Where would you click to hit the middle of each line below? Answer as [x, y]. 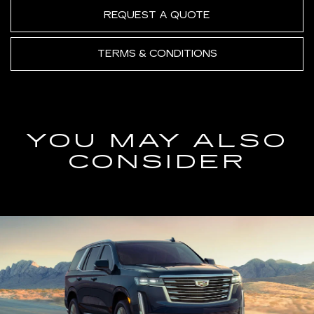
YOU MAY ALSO [157, 141]
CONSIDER [157, 162]
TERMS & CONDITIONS [157, 54]
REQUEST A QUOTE [157, 15]
